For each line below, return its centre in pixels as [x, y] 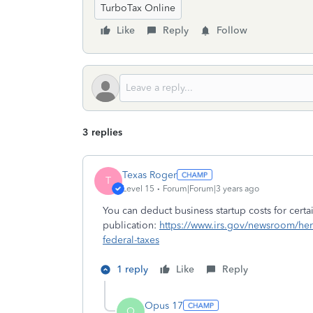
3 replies [102, 132]
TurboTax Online [138, 8]
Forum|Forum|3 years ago [211, 188]
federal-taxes [131, 240]
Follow [232, 30]
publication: [131, 225]
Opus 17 [164, 305]
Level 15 [138, 188]
